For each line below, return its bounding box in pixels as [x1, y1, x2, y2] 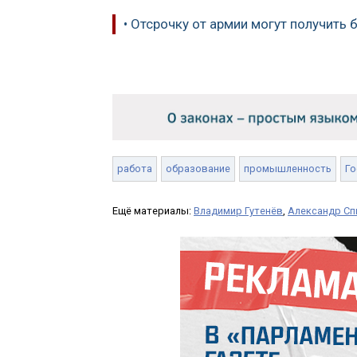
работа [117, 163, 152, 175]
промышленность [244, 163, 331, 175]
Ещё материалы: [112, 205, 194, 218]
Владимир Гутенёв [194, 205, 283, 218]
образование [166, 163, 230, 175]
